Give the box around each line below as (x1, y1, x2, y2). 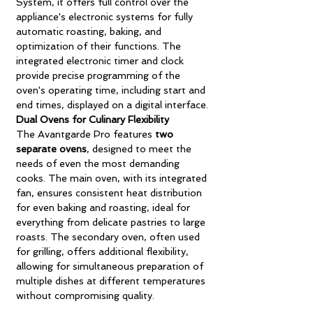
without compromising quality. (16, 289, 154, 301)
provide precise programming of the (16, 69, 180, 81)
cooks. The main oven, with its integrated (16, 172, 207, 184)
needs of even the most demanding (16, 157, 180, 169)
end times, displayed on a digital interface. (16, 99, 208, 110)
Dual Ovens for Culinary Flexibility (16, 113, 169, 125)
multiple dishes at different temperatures (16, 275, 205, 286)
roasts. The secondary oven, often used (16, 231, 200, 242)
